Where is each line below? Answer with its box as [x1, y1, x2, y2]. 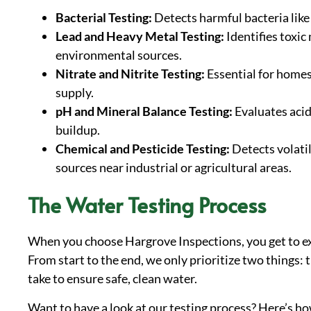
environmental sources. [56, 47, 182, 63]
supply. [56, 85, 94, 101]
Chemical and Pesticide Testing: [56, 141, 230, 157]
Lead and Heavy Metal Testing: [56, 28, 224, 44]
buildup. [56, 122, 100, 138]
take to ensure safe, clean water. [28, 271, 197, 287]
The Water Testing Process [28, 190, 267, 219]
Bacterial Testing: [56, 10, 152, 26]
